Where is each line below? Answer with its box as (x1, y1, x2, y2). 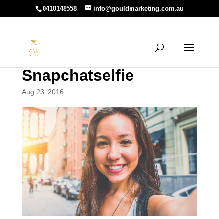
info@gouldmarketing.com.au (93, 4, 184, 12)
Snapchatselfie (22, 66, 134, 84)
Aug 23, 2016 (22, 88, 64, 96)
